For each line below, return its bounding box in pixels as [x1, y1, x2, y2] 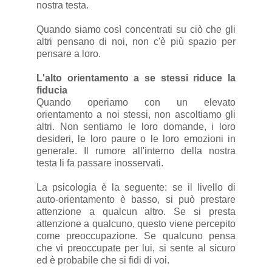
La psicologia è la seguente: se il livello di [36, 182, 236, 193]
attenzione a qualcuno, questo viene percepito [36, 219, 236, 229]
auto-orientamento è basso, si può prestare [36, 194, 236, 205]
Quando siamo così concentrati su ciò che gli [36, 24, 236, 35]
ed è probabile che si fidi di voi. [36, 255, 169, 266]
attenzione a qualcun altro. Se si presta [36, 206, 236, 217]
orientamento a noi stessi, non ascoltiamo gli [36, 109, 236, 120]
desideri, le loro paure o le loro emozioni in [36, 134, 236, 144]
